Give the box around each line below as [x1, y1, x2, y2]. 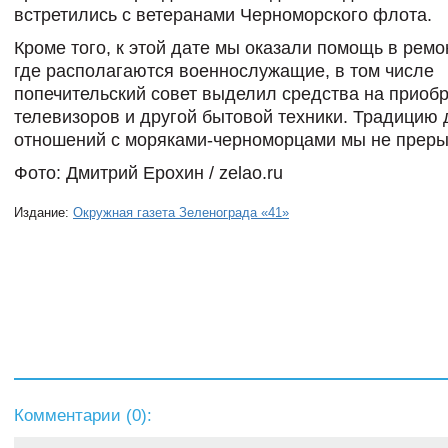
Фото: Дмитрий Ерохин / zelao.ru [14, 163, 283, 183]
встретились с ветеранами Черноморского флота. [14, 5, 432, 25]
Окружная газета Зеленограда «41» [73, 205, 289, 220]
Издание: [14, 205, 73, 220]
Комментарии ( [14, 406, 132, 425]
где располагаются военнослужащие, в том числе [14, 61, 434, 81]
